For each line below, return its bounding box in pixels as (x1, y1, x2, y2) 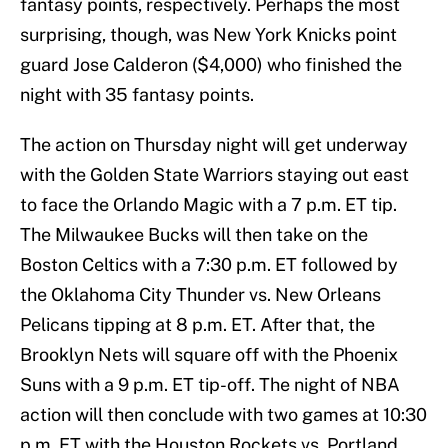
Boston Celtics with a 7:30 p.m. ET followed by (20, 254, 398, 276)
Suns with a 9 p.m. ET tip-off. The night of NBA (20, 374, 400, 396)
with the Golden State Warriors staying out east (20, 164, 409, 186)
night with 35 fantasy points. (20, 84, 254, 106)
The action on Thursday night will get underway (20, 134, 408, 156)
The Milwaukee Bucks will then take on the (20, 224, 368, 246)
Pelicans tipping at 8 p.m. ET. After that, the (20, 314, 375, 336)
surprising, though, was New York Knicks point (20, 24, 397, 46)
